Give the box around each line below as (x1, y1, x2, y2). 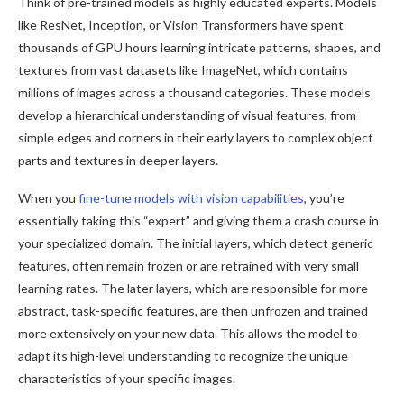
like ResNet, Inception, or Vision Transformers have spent (18, 16, 344, 32)
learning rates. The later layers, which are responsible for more (18, 280, 368, 296)
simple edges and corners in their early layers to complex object (18, 129, 373, 145)
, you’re (304, 189, 344, 206)
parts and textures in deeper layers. (18, 151, 218, 168)
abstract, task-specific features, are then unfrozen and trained (18, 302, 368, 318)
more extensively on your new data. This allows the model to (18, 325, 358, 341)
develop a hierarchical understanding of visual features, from (18, 106, 356, 123)
